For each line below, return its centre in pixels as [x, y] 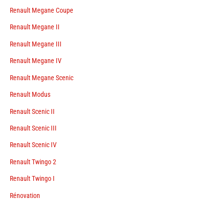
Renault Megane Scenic [42, 77]
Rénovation [25, 195]
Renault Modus [30, 95]
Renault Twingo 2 [33, 162]
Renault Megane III [36, 44]
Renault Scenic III [33, 128]
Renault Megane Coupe [42, 11]
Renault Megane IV [36, 61]
